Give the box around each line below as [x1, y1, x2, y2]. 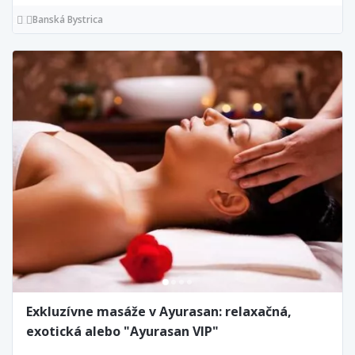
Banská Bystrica [32, 13, 103, 27]
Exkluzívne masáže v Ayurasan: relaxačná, [26, 303, 292, 321]
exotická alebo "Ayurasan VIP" [26, 323, 219, 341]
